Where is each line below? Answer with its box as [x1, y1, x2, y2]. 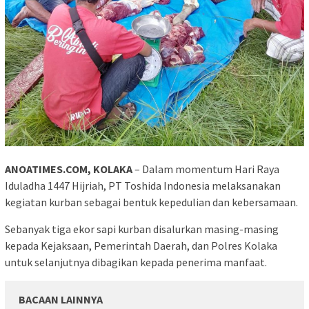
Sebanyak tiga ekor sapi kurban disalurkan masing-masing [5, 222, 279, 237]
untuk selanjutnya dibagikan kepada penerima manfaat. [5, 255, 267, 270]
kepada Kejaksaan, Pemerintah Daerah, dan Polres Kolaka [5, 239, 277, 253]
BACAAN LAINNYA [19, 292, 103, 307]
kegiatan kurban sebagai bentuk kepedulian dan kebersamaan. [5, 195, 298, 210]
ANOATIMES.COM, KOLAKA [5, 162, 132, 177]
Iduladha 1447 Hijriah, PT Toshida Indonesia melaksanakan [5, 179, 281, 193]
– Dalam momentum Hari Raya [132, 162, 279, 177]
